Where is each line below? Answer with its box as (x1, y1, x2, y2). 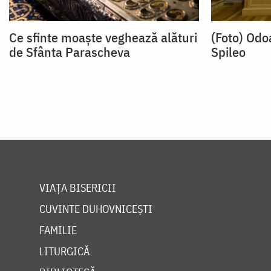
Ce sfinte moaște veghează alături (9, 28, 197, 46)
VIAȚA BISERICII (39, 180, 116, 195)
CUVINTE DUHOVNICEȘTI (39, 201, 152, 216)
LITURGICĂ (39, 244, 90, 258)
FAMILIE (39, 223, 77, 237)
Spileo (211, 42, 246, 60)
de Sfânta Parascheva (9, 42, 130, 60)
